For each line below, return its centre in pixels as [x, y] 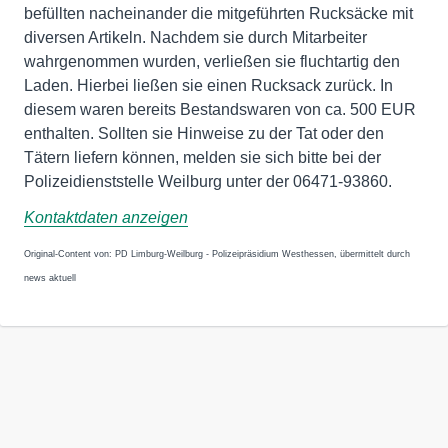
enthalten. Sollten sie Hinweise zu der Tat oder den [204, 133]
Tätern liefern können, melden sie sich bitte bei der [202, 157]
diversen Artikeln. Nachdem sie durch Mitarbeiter [195, 37]
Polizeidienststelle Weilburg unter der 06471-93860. [208, 181]
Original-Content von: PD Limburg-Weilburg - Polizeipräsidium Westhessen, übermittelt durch [217, 254]
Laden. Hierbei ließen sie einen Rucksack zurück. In [208, 85]
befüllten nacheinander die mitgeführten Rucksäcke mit [218, 13]
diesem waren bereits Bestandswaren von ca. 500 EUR [220, 109]
